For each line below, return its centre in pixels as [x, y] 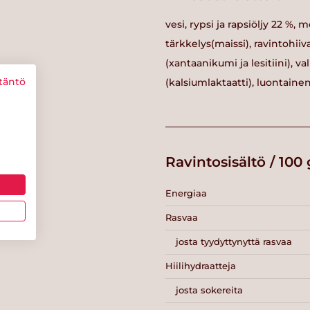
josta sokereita [209, 290]
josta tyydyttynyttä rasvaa [234, 242]
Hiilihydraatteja [201, 266]
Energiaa [186, 193]
